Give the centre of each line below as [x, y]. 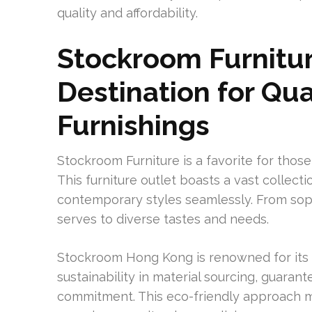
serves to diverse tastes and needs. [163, 219]
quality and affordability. [127, 13]
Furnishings [133, 125]
